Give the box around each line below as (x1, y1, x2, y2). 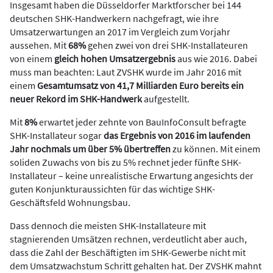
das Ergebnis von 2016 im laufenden (104, 129, 250, 141)
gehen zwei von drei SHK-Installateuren (88, 39, 248, 51)
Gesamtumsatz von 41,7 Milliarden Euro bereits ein (37, 79, 244, 91)
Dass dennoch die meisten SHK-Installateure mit (10, 219, 206, 232)
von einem (10, 52, 54, 65)
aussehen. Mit (10, 39, 68, 51)
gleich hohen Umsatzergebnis (54, 52, 175, 65)
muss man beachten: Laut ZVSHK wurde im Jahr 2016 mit (10, 66, 241, 78)
